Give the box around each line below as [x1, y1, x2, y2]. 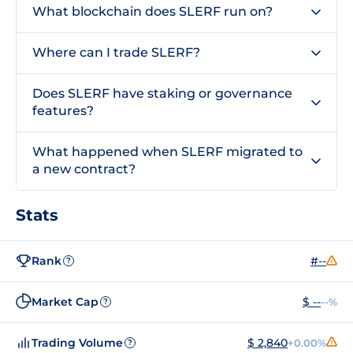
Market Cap [32, 294, 98, 309]
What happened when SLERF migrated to [32, 144, 303, 159]
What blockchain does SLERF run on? [32, 4, 273, 19]
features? [32, 103, 94, 118]
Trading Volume [32, 335, 123, 350]
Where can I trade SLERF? [32, 45, 200, 60]
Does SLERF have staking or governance [32, 86, 292, 101]
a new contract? [32, 162, 136, 176]
